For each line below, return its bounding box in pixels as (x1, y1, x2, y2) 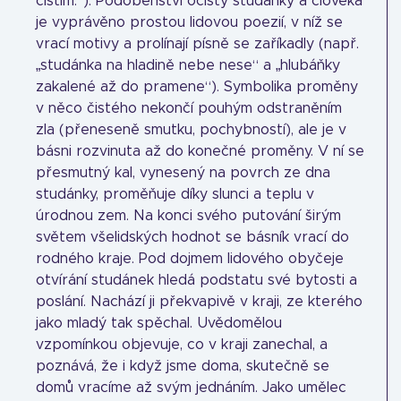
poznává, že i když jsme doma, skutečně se (36, 359, 329, 373)
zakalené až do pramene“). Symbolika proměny (36, 80, 358, 94)
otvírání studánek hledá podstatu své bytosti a (36, 273, 357, 287)
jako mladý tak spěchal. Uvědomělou (36, 316, 282, 330)
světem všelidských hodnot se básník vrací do (36, 230, 349, 244)
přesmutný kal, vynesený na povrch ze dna (36, 166, 330, 180)
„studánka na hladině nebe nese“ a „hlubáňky (36, 58, 340, 73)
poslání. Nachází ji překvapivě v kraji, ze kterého (36, 294, 363, 309)
